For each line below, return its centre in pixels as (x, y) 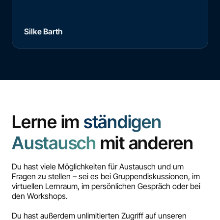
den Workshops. (40, 196)
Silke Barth (43, 31)
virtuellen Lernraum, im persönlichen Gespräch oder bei (106, 186)
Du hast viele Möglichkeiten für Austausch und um (98, 166)
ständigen (122, 122)
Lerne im (48, 122)
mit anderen (147, 143)
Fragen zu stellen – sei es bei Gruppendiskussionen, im (106, 176)
